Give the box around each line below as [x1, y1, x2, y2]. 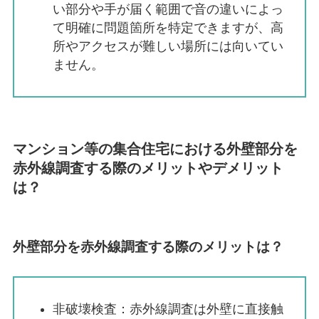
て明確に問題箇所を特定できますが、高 [52, 20, 283, 35]
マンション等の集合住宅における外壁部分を [12, 141, 298, 157]
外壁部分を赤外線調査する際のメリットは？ [12, 239, 283, 254]
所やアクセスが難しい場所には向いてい [52, 38, 283, 53]
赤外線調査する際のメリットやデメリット [12, 160, 283, 177]
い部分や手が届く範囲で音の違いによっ [52, 1, 283, 16]
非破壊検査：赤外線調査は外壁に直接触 [52, 302, 283, 317]
